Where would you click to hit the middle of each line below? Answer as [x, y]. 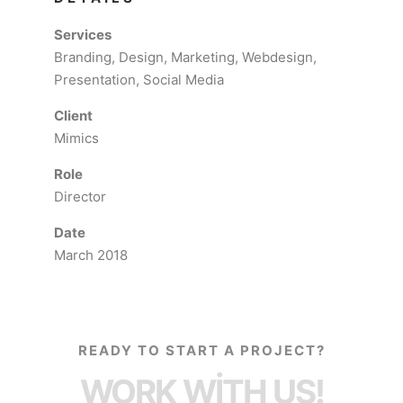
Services [83, 35]
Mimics [76, 138]
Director [80, 197]
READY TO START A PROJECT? [201, 350]
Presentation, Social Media [139, 80]
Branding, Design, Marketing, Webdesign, [185, 57]
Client [73, 116]
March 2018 [91, 255]
